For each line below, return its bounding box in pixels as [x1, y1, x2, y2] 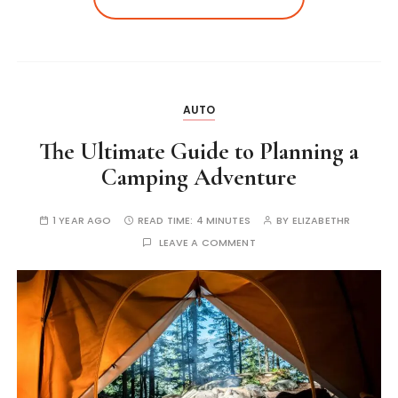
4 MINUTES [195, 213, 251, 228]
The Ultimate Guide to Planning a [39, 137, 359, 167]
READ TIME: [137, 213, 196, 228]
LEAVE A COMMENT [158, 235, 256, 251]
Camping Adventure [101, 163, 297, 193]
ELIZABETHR [291, 213, 351, 228]
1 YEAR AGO [52, 213, 112, 228]
